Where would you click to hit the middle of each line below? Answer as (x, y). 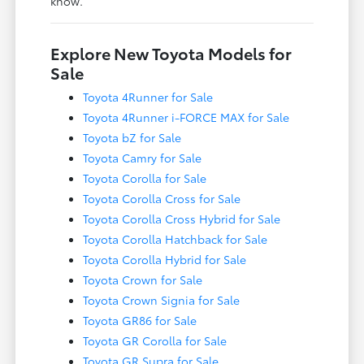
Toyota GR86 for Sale (140, 320)
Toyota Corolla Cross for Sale (162, 198)
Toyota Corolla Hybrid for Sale (165, 259)
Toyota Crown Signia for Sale (162, 299)
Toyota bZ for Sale (132, 137)
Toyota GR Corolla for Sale (155, 340)
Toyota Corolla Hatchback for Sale (175, 238)
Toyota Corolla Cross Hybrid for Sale (182, 218)
